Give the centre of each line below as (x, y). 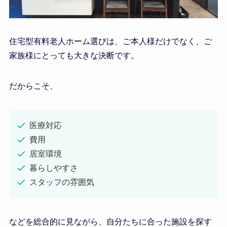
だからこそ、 (33, 86)
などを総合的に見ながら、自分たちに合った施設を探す (110, 221)
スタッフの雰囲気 (62, 182)
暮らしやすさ (53, 168)
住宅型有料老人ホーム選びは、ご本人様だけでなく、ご (110, 41)
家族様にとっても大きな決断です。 (74, 55)
